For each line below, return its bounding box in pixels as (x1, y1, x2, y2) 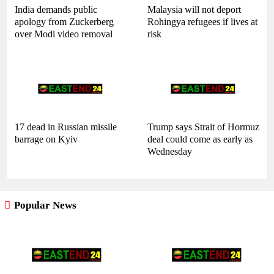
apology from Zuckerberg (15, 16, 114, 27)
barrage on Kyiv (15, 133, 78, 144)
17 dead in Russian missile (15, 121, 117, 132)
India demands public (15, 4, 97, 15)
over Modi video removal (15, 28, 113, 39)
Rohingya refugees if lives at (147, 16, 257, 27)
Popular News (12, 199, 76, 211)
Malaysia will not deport (147, 4, 241, 15)
